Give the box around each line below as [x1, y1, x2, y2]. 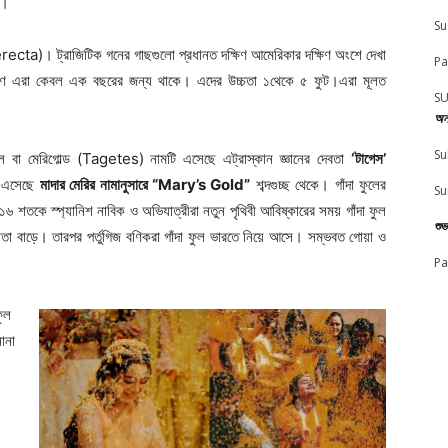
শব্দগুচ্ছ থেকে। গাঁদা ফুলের [250, 174, 387, 194]
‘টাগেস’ [351, 148, 386, 168]
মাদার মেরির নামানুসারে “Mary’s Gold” [39, 174, 251, 194]
